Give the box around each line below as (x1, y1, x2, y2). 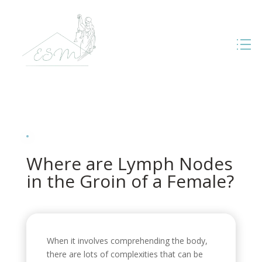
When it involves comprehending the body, (46, 235, 208, 246)
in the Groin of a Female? (26, 168, 234, 193)
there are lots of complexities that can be (46, 248, 203, 260)
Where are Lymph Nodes (26, 151, 233, 175)
